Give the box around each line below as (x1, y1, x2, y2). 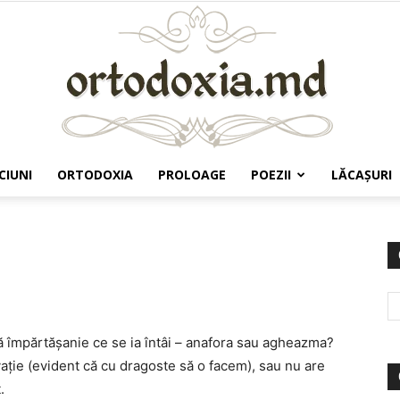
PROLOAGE (158, 166, 226, 183)
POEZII (251, 166, 291, 183)
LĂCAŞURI (331, 166, 392, 183)
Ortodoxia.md (199, 203, 279, 218)
